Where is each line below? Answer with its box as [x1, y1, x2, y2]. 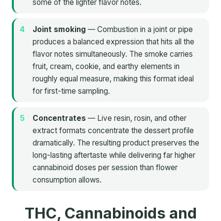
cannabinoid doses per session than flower [33, 162, 178, 172]
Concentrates [33, 113, 86, 123]
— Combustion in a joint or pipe [86, 24, 193, 34]
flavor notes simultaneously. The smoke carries [33, 49, 193, 59]
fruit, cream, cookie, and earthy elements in [33, 61, 180, 71]
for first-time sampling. [33, 86, 110, 96]
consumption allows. [33, 175, 102, 184]
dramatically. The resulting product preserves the [33, 138, 199, 147]
